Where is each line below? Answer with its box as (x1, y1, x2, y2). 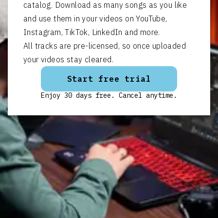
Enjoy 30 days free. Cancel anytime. (41, 91, 177, 100)
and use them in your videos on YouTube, (23, 13, 167, 23)
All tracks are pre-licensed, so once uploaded (23, 40, 186, 51)
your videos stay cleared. (23, 54, 113, 64)
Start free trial (67, 73, 151, 84)
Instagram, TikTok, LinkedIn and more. (23, 27, 160, 37)
